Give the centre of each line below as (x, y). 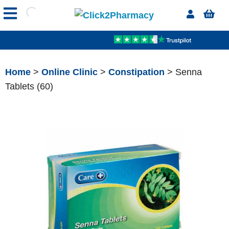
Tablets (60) (29, 86)
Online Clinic (70, 72)
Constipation (136, 72)
